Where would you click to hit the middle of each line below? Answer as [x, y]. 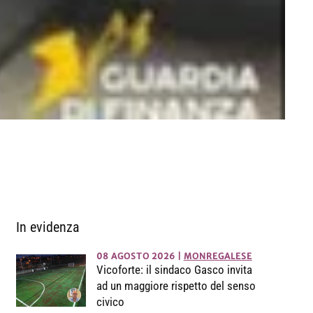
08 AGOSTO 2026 [136, 256]
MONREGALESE [218, 256]
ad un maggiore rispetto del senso [176, 286]
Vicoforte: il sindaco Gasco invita [174, 270]
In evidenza [48, 227]
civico [110, 302]
